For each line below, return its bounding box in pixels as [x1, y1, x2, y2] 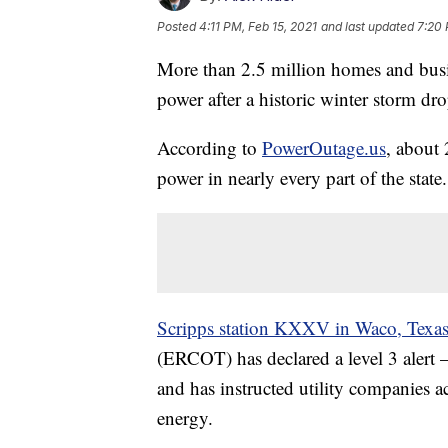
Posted [157, 19, 199, 35]
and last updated [321, 19, 414, 35]
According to [157, 135, 262, 161]
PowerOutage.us [262, 135, 386, 161]
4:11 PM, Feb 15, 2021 [199, 19, 317, 35]
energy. [157, 405, 213, 431]
